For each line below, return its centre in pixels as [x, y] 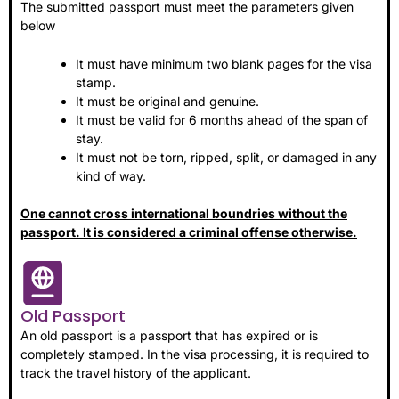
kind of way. [111, 176]
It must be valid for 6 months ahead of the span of [222, 120]
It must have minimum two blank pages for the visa [224, 64]
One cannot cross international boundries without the [184, 214]
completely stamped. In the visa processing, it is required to [195, 354]
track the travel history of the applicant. [139, 373]
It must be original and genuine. [167, 102]
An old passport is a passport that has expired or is [169, 336]
